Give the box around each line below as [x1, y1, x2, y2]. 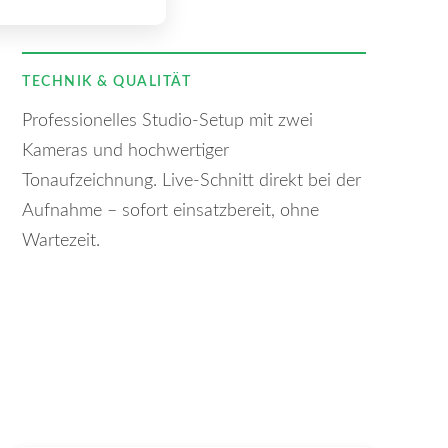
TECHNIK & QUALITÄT [22, 74, 191, 89]
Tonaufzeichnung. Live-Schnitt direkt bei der [22, 172, 361, 190]
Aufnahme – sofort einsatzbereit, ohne [22, 202, 319, 220]
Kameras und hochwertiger [22, 142, 229, 160]
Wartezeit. [22, 232, 100, 250]
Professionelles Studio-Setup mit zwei [22, 112, 313, 130]
